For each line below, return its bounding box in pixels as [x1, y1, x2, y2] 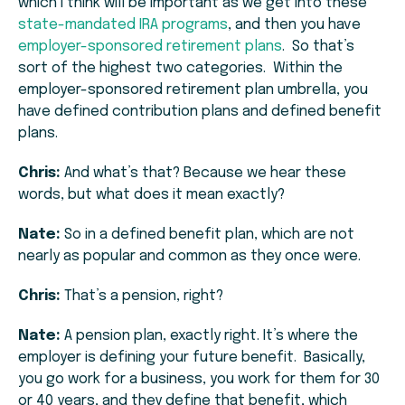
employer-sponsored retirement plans [18, 39, 282, 55]
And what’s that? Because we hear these [61, 165, 346, 182]
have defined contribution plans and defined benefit [18, 104, 381, 120]
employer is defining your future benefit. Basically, [18, 350, 365, 366]
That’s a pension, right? [61, 288, 223, 305]
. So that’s [282, 39, 354, 55]
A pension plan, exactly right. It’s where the [61, 328, 358, 344]
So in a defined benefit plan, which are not [61, 227, 354, 243]
